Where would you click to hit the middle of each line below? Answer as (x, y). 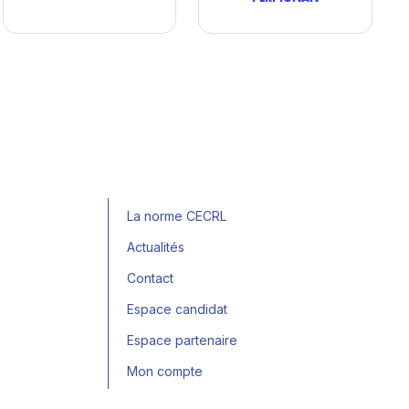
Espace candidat (177, 309)
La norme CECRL (177, 216)
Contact (150, 278)
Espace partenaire (182, 341)
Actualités (156, 247)
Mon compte (165, 372)
